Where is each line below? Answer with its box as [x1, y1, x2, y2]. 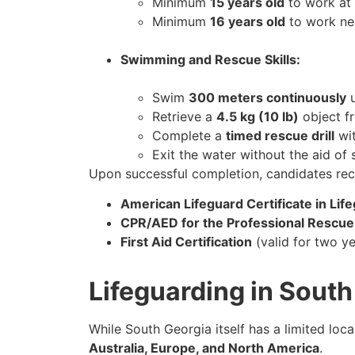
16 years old [210, 13, 285, 29]
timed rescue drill [226, 127, 334, 143]
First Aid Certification [120, 234, 252, 250]
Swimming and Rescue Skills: [120, 51, 300, 67]
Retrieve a [152, 108, 216, 124]
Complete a [152, 127, 226, 143]
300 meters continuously [189, 89, 346, 105]
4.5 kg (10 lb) [216, 108, 299, 124]
